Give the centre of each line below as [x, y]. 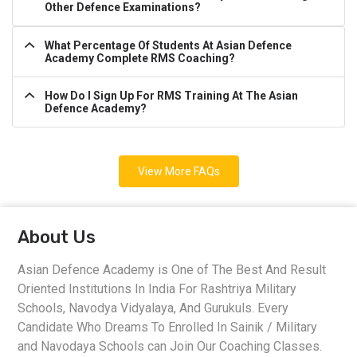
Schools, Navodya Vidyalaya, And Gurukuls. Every [153, 308]
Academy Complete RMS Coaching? [140, 59]
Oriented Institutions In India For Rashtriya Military [157, 289]
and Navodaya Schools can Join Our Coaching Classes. [170, 347]
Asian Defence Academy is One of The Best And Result [172, 270]
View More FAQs [178, 172]
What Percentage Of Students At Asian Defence [168, 46]
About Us [57, 237]
